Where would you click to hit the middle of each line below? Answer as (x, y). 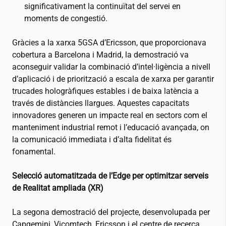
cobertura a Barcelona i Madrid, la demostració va (100, 55)
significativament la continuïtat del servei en (102, 7)
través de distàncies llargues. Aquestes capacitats (101, 103)
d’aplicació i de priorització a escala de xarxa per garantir (113, 79)
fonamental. (34, 152)
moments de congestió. (66, 19)
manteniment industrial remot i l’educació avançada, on (111, 128)
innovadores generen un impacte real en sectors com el (110, 116)
